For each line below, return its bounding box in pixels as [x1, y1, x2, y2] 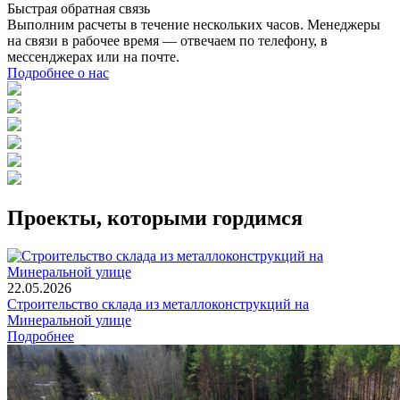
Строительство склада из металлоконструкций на [7, 296, 309, 312]
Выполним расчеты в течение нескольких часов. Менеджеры [7, 17, 380, 33]
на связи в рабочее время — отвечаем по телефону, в [7, 33, 328, 49]
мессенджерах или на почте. [7, 49, 179, 65]
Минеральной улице [7, 312, 131, 329]
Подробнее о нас [7, 65, 109, 81]
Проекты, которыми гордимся [7, 206, 303, 230]
